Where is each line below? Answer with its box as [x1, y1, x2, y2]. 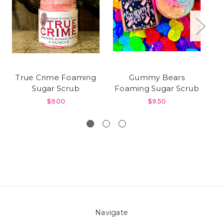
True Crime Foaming [15, 72, 96, 82]
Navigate [95, 208, 128, 217]
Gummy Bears [129, 72, 185, 82]
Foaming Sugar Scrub [114, 83, 199, 93]
